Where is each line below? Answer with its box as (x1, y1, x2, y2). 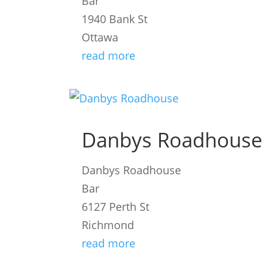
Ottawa (82, 30, 119, 45)
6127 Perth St (82, 199, 150, 214)
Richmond (82, 218, 135, 233)
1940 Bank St (82, 12, 148, 27)
